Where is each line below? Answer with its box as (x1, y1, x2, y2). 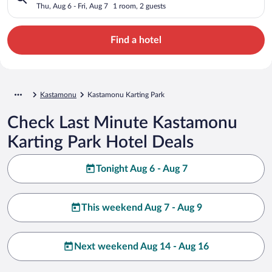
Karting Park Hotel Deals (7, 133, 194, 151)
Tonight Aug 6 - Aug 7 (95, 163, 188, 174)
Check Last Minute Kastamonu (7, 114, 237, 131)
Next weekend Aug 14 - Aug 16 (74, 241, 209, 251)
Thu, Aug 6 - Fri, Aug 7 (36, 2, 108, 10)
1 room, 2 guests (113, 2, 166, 10)
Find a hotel (110, 35, 161, 45)
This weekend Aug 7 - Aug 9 (81, 202, 202, 212)
